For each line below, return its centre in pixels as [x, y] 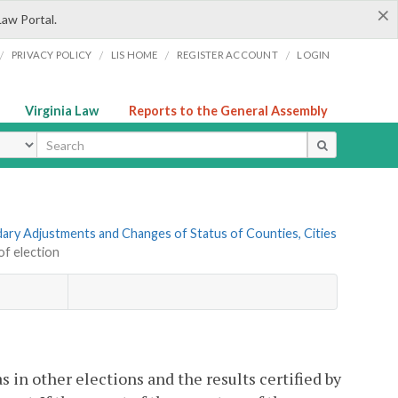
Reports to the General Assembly [228, 111]
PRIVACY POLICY [52, 55]
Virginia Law [62, 111]
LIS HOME [134, 55]
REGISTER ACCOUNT [227, 55]
